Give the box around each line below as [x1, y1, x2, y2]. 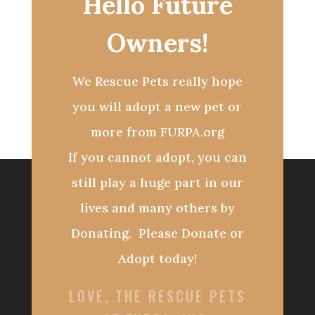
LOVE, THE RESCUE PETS [68, 285, 246, 307]
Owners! [106, 27, 208, 60]
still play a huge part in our [71, 174, 243, 191]
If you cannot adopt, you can [67, 149, 247, 166]
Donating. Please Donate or [70, 225, 244, 242]
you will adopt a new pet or [72, 98, 243, 115]
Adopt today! [117, 250, 197, 267]
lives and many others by [79, 200, 235, 217]
